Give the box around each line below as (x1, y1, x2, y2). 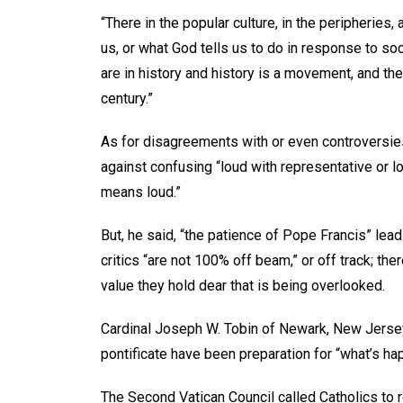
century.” (101, 89, 153, 107)
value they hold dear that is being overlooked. (101, 276, 385, 294)
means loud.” (101, 183, 181, 201)
